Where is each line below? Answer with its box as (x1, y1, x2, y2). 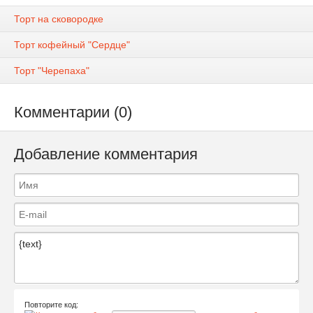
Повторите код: (24, 300, 78, 309)
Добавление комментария (14, 145, 198, 163)
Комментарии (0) (14, 103, 132, 122)
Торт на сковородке (14, 13, 103, 25)
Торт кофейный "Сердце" (14, 39, 130, 51)
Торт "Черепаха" (14, 65, 89, 77)
